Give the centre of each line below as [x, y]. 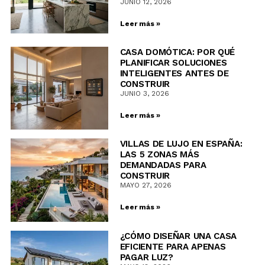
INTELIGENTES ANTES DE [174, 74]
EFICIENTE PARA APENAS [173, 246]
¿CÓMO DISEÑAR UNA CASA [178, 236]
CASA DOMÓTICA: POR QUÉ [177, 52]
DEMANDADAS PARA [163, 165]
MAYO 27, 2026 [146, 185]
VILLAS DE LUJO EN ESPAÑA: [181, 144]
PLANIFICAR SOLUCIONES [173, 63]
